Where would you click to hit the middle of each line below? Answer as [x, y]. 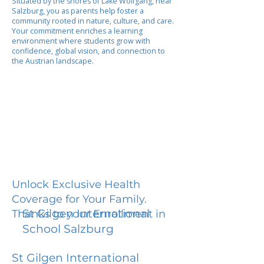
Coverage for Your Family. [79, 199]
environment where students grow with [81, 41]
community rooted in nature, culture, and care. [93, 21]
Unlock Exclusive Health [76, 184]
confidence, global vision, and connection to [88, 51]
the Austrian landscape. [53, 61]
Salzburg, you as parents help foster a [78, 11]
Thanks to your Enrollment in [89, 214]
